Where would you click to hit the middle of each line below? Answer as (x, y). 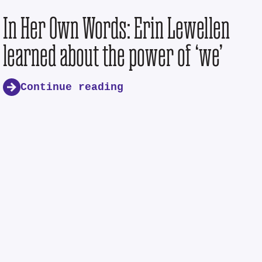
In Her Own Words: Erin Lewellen (117, 28)
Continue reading (72, 87)
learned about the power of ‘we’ (113, 56)
